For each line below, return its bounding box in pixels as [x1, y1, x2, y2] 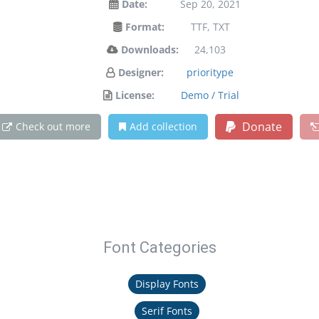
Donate [239, 119, 282, 135]
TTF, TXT [190, 20, 230, 33]
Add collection [130, 120, 197, 133]
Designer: [117, 66, 164, 79]
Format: [125, 20, 164, 33]
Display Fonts [135, 277, 199, 291]
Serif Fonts [142, 304, 192, 318]
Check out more [16, 120, 90, 133]
